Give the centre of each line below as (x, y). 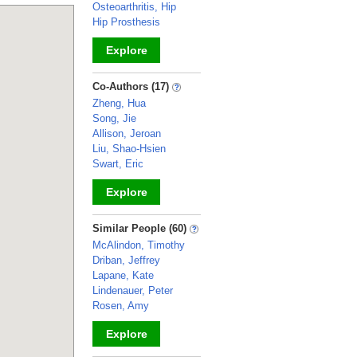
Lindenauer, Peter (133, 290)
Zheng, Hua (119, 103)
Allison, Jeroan (127, 133)
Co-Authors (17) (132, 86)
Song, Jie (114, 118)
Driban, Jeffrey (126, 260)
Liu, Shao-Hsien (129, 149)
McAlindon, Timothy (139, 245)
